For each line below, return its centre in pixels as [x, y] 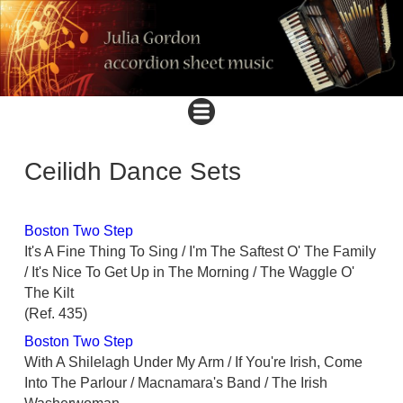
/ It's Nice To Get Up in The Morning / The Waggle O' [189, 273]
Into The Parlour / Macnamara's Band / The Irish [176, 383]
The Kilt [54, 293]
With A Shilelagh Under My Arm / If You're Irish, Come [193, 363]
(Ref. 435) [56, 314]
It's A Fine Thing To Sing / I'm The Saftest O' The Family [200, 252]
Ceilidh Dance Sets [133, 172]
